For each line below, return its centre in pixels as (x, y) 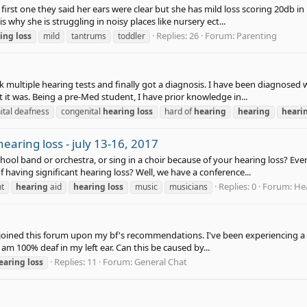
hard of (179, 112)
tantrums (89, 36)
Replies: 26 (177, 36)
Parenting (257, 36)
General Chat (161, 261)
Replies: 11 (75, 261)
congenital (82, 112)
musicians (188, 187)
